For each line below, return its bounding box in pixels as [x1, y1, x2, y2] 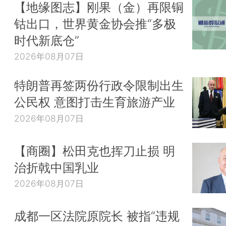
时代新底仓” [14, 32, 79, 48]
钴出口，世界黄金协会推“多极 [14, 16, 176, 31]
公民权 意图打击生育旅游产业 [14, 94, 175, 109]
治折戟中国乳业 [14, 159, 99, 175]
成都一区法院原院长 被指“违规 [14, 208, 180, 224]
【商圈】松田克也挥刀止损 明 [14, 143, 175, 158]
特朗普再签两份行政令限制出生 [14, 77, 184, 93]
